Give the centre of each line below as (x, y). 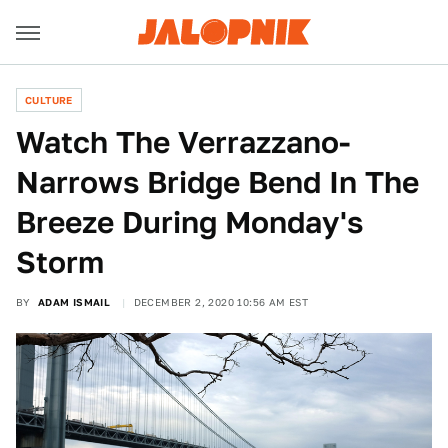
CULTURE (49, 100)
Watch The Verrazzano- (183, 142)
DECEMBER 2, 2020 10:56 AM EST (221, 302)
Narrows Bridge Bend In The (217, 182)
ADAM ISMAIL (74, 302)
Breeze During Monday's (189, 222)
